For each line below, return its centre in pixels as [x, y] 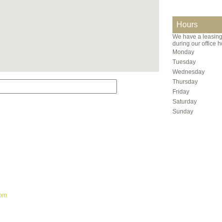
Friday [181, 92]
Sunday [183, 111]
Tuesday [184, 62]
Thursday [185, 82]
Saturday [185, 102]
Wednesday [189, 72]
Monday [183, 52]
